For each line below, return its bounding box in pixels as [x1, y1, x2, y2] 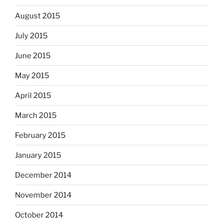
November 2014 [15, 190, 72, 200]
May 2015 [15, 71, 49, 80]
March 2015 [15, 111, 57, 120]
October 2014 [15, 210, 63, 220]
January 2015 [15, 150, 61, 160]
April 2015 [15, 91, 51, 100]
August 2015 [15, 11, 60, 20]
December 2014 [15, 170, 72, 180]
